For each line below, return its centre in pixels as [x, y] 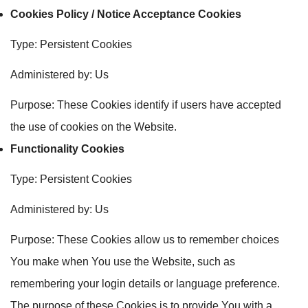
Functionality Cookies [67, 149]
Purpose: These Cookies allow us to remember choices [145, 240]
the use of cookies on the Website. [93, 127]
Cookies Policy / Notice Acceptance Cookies [126, 14]
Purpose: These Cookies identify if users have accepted [146, 105]
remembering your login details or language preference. [145, 284]
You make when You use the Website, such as [123, 262]
